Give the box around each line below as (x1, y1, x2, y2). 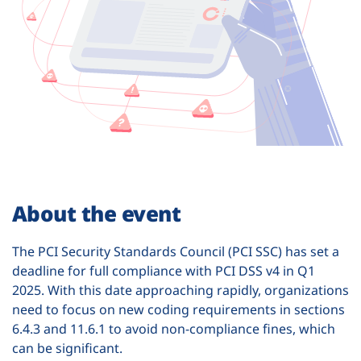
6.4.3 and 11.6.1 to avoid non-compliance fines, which (12, 320, 335, 338)
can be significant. (12, 339, 122, 358)
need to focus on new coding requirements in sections (12, 301, 345, 319)
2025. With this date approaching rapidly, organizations (12, 281, 349, 300)
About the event (12, 199, 181, 229)
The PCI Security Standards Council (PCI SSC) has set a (12, 243, 339, 261)
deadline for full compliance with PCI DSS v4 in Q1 (12, 262, 315, 280)
